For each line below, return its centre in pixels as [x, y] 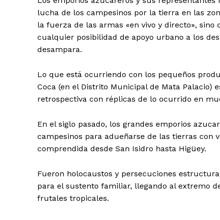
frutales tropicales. [73, 198]
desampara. [60, 50]
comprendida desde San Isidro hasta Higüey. [122, 149]
